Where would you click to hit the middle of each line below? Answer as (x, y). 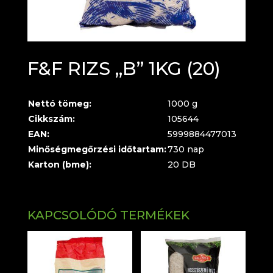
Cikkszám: (51, 119)
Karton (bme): (59, 165)
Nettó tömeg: (59, 104)
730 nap (186, 150)
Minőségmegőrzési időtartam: (97, 150)
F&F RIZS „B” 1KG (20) (124, 69)
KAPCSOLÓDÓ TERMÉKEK (108, 215)
